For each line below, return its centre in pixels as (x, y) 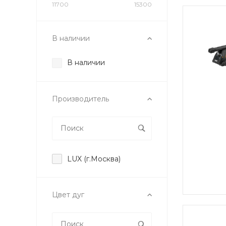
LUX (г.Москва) (94, 159)
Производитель (80, 99)
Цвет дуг (68, 195)
